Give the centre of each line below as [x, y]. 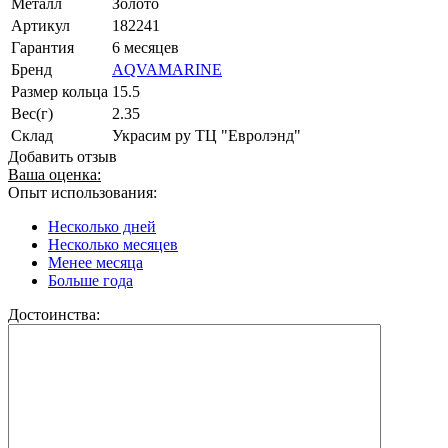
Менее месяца [95, 262]
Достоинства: [54, 314]
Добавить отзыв [62, 156]
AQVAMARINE [167, 69]
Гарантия [42, 47]
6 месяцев [145, 47]
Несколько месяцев [113, 244]
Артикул [40, 25]
